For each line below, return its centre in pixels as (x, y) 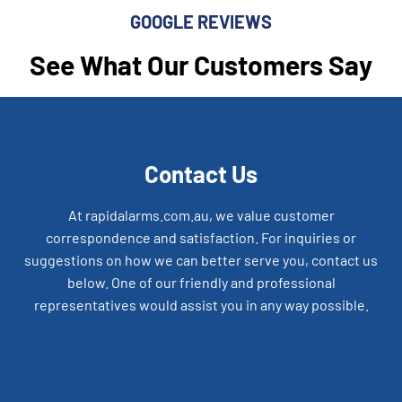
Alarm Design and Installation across (201, 382)
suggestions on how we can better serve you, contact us (201, 260)
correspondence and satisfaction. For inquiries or (201, 238)
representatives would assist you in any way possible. (201, 305)
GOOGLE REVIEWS (201, 22)
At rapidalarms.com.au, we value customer (201, 215)
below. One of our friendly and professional (201, 283)
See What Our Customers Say (201, 65)
